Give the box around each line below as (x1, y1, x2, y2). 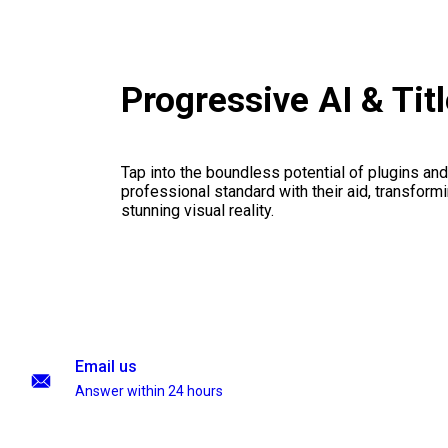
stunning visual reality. (120, 201, 274, 221)
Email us (75, 357, 137, 376)
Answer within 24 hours (75, 383, 223, 399)
